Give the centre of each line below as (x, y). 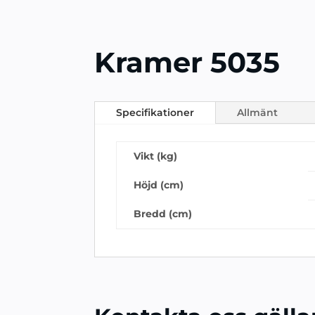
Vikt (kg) (156, 156)
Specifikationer (155, 112)
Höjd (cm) (159, 185)
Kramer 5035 (187, 62)
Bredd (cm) (163, 213)
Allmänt (258, 112)
